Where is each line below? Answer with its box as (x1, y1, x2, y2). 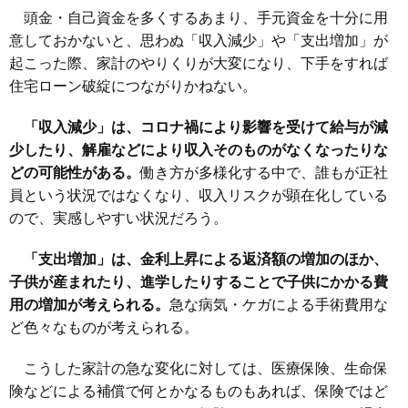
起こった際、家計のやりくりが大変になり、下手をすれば (9, 55, 388, 71)
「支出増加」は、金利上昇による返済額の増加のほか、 (9, 250, 388, 267)
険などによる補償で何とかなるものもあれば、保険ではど (9, 382, 388, 399)
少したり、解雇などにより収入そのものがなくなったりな (9, 141, 388, 158)
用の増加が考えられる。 (9, 296, 169, 312)
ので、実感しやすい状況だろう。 (9, 209, 228, 226)
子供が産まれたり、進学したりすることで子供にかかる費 (9, 273, 388, 290)
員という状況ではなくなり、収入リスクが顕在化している (9, 187, 388, 203)
